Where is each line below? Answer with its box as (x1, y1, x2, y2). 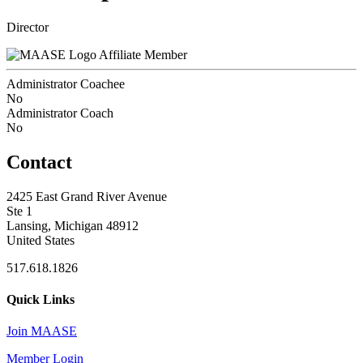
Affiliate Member (99, 47, 187, 62)
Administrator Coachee (6, 76, 125, 91)
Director (6, 19, 49, 34)
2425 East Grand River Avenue (6, 189, 167, 203)
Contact (6, 151, 72, 173)
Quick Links (6, 292, 75, 306)
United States (6, 233, 75, 247)
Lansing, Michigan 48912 (6, 218, 139, 233)
